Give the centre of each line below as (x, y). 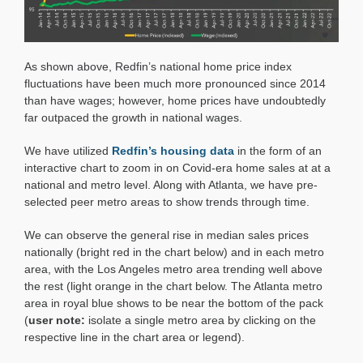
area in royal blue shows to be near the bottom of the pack (173, 303)
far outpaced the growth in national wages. (133, 118)
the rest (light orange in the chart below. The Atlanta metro (173, 286)
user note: (58, 320)
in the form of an (278, 151)
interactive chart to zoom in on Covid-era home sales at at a (177, 168)
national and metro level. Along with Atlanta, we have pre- (171, 185)
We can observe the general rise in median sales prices (166, 235)
